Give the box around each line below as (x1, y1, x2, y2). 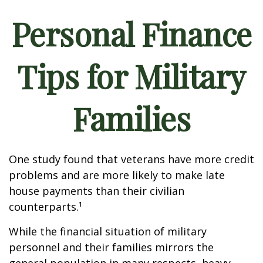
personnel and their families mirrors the (9, 240, 214, 254)
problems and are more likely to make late (9, 168, 225, 182)
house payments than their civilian (9, 184, 184, 198)
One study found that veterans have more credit (9, 152, 254, 166)
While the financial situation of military (9, 224, 207, 238)
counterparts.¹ (9, 200, 82, 214)
